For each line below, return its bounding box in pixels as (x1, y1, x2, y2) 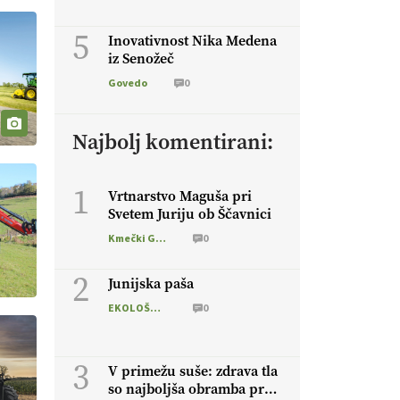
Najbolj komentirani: (72, 128, 273, 156)
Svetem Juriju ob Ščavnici (108, 204, 271, 223)
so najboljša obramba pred (108, 379, 279, 398)
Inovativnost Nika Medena (108, 31, 277, 50)
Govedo (108, 75, 147, 91)
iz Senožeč (108, 49, 174, 68)
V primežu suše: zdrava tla (108, 362, 278, 380)
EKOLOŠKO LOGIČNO (150, 300, 161, 316)
